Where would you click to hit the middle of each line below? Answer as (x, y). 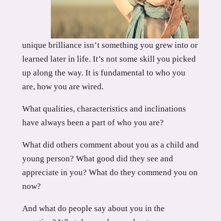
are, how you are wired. (63, 87)
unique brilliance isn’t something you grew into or (110, 45)
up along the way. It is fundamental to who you (104, 73)
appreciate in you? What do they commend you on (110, 172)
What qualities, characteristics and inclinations (104, 109)
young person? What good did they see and (97, 159)
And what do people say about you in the (93, 208)
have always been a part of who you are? (93, 123)
